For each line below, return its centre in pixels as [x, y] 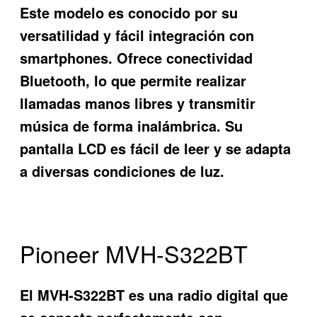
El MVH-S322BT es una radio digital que [154, 295]
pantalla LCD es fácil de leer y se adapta [156, 148]
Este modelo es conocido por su [129, 12]
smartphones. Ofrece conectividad [137, 57]
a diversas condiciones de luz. [122, 171]
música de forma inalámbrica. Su [132, 125]
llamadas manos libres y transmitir [138, 103]
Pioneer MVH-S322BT [134, 253]
